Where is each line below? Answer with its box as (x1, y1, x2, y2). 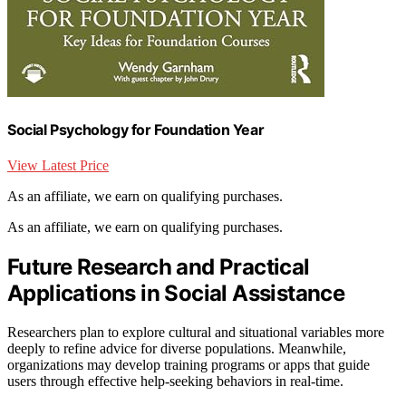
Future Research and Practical (7, 253, 310, 280)
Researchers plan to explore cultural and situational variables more (7, 324, 384, 340)
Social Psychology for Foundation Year (7, 120, 265, 139)
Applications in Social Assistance (7, 279, 345, 306)
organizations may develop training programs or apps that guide (7, 356, 370, 372)
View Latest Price (7, 157, 109, 173)
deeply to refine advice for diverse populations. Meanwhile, (7, 340, 346, 356)
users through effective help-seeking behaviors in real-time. (7, 372, 343, 389)
